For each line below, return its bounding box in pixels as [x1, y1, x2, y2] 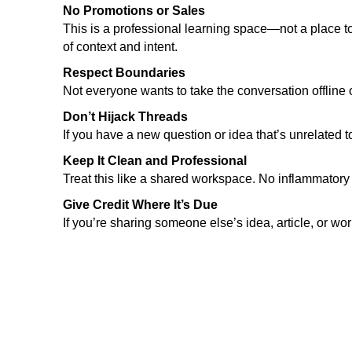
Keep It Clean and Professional [63, 154, 247, 167]
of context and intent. [63, 40, 178, 53]
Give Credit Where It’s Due [63, 198, 218, 211]
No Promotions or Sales [63, 4, 205, 17]
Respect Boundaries [63, 66, 185, 79]
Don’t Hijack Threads [63, 110, 188, 123]
